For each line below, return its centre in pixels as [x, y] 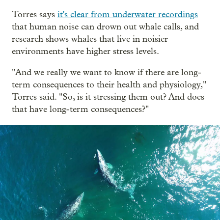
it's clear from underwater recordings [128, 14]
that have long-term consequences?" [80, 109]
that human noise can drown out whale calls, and [105, 27]
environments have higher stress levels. [85, 51]
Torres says [35, 14]
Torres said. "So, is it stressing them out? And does [108, 97]
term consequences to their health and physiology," [109, 84]
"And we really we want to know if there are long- [107, 72]
